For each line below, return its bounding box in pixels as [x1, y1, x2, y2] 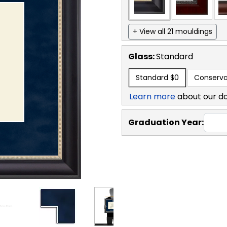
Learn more [129, 90, 175, 102]
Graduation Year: [128, 116, 204, 128]
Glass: [128, 50, 156, 62]
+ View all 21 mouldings [133, 26, 212, 36]
